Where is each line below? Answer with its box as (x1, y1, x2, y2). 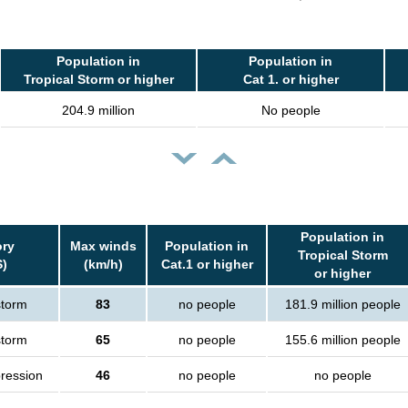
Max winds (69, 239, 137, 254)
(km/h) (83, 257, 123, 272)
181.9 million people (284, 297, 401, 312)
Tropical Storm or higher (23, 72, 174, 87)
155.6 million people (284, 332, 401, 348)
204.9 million (62, 103, 135, 118)
